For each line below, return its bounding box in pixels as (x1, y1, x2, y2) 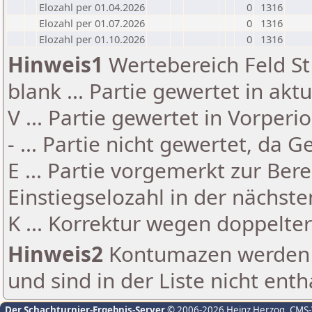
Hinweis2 (8, 240, 103, 268)
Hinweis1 (8, 50, 103, 79)
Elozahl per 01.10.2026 (39, 32, 145, 46)
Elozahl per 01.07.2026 (39, 16, 145, 30)
